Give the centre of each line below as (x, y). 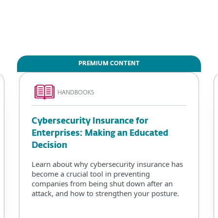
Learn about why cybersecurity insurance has (107, 164)
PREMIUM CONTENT (109, 64)
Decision (49, 145)
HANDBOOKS (76, 93)
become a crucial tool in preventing (91, 173)
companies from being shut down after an (102, 183)
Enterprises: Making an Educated (100, 133)
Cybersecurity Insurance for (90, 121)
